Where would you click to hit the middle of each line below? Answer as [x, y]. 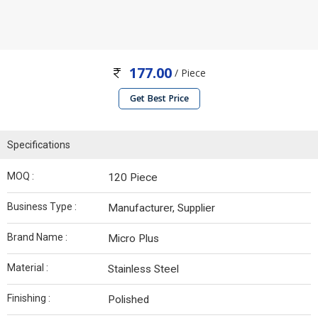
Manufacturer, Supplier [161, 208]
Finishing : [29, 298]
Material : [28, 268]
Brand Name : [37, 237]
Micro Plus [133, 239]
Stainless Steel [143, 269]
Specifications [39, 145]
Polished [128, 300]
